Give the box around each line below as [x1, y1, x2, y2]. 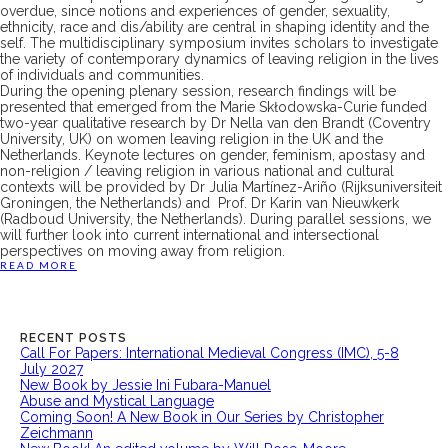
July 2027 [20, 361, 83, 378]
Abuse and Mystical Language [20, 393, 214, 410]
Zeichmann [20, 425, 93, 442]
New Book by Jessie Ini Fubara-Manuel [20, 377, 271, 394]
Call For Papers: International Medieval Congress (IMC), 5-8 [20, 345, 399, 362]
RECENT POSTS [20, 331, 127, 346]
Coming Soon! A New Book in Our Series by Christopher [20, 409, 384, 426]
